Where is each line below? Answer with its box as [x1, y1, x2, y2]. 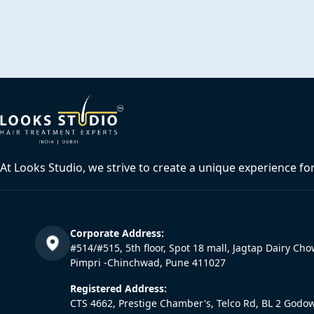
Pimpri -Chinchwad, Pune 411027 [70, 256, 226, 269]
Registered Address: [70, 282, 167, 295]
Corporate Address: [70, 226, 164, 240]
